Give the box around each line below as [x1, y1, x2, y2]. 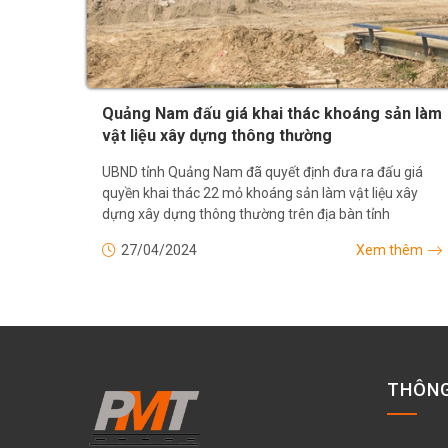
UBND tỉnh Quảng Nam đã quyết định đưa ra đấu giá [102, 164, 423, 181]
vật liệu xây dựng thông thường [102, 126, 332, 146]
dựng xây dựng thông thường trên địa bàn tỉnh [102, 206, 390, 223]
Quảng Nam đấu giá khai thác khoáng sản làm [102, 104, 442, 124]
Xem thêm [356, 242, 423, 259]
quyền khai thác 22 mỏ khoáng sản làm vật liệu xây [102, 185, 418, 202]
